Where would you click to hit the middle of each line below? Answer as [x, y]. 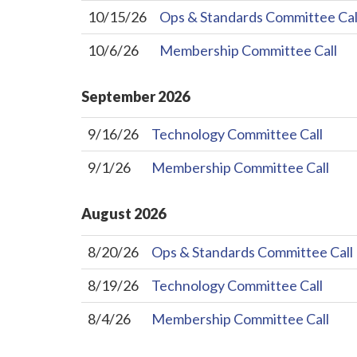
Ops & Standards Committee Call [252, 252]
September [118, 96]
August [106, 214]
